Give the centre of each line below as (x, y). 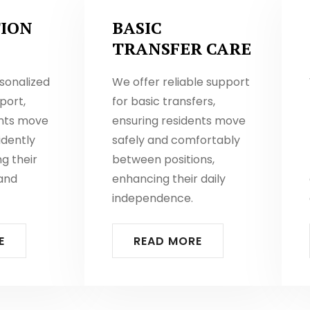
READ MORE (168, 241)
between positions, (163, 159)
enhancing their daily (169, 179)
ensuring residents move (179, 121)
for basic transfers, (164, 101)
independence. (153, 198)
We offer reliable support (181, 82)
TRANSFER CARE (182, 48)
